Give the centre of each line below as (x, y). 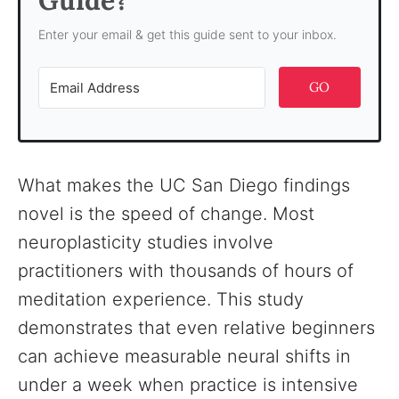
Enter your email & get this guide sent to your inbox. (187, 34)
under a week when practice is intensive (188, 385)
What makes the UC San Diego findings (184, 185)
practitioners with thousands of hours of (186, 271)
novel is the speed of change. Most (166, 214)
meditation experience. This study (161, 299)
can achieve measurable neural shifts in (184, 356)
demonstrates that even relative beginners (196, 328)
